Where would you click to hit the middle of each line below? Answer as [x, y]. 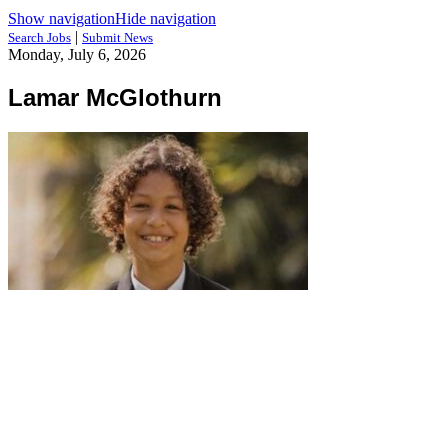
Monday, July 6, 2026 [77, 54]
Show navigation [61, 18]
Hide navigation [165, 18]
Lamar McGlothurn [115, 97]
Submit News [117, 37]
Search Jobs [39, 37]
